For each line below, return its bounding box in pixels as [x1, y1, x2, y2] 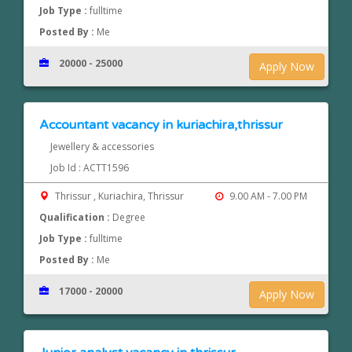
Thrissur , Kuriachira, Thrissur [53, 189, 187, 203]
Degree [112, 211, 146, 225]
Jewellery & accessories [49, 140, 154, 154]
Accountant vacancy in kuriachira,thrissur [39, 117, 284, 134]
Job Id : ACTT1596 [49, 161, 129, 175]
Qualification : [39, 211, 113, 225]
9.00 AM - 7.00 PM [226, 189, 307, 203]
